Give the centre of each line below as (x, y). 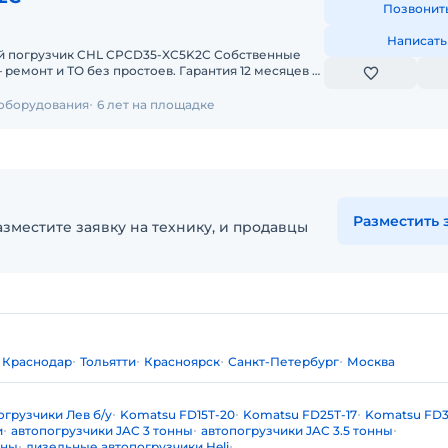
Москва (371, 361)
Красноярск (182, 361)
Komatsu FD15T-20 (177, 414)
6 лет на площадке (156, 104)
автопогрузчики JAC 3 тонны (102, 430)
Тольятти (108, 361)
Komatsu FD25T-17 (300, 414)
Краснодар (37, 361)
